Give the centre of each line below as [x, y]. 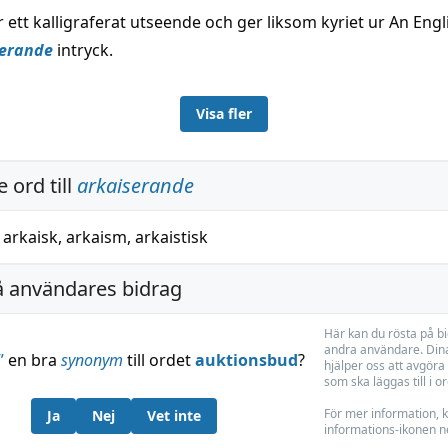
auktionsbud [246, 360]
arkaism [96, 237]
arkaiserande [135, 185]
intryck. [83, 50]
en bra [32, 360]
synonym [91, 360]
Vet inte [174, 415]
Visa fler [224, 113]
